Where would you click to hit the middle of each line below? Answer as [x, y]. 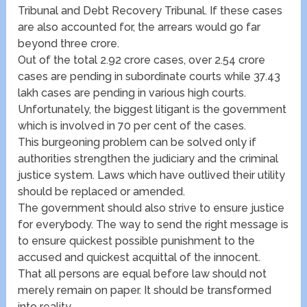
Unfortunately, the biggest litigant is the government [152, 110]
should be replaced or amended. [102, 192]
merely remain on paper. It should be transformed [145, 291]
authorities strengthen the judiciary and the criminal [148, 159]
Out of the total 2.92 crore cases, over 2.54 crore [142, 60]
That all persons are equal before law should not [143, 274]
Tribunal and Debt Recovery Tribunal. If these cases [150, 11]
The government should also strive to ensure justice [151, 208]
